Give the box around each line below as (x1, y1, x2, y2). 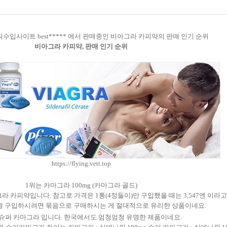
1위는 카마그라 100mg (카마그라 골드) (25, 181, 137, 189)
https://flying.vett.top (51, 160, 111, 167)
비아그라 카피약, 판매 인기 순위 (34, 43, 128, 50)
